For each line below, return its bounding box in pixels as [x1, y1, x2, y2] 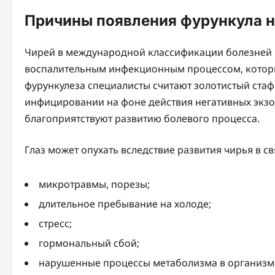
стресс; [39, 216, 72, 230]
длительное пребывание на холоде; [39, 196, 211, 211]
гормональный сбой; [39, 236, 139, 250]
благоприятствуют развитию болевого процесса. [25, 111, 260, 125]
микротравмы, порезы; [39, 177, 150, 191]
